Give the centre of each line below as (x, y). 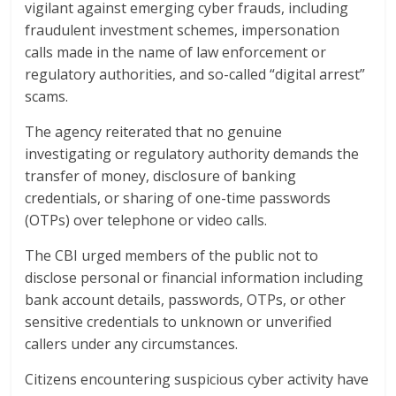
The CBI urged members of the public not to (172, 255)
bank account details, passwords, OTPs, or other (186, 299)
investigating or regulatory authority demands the (192, 153)
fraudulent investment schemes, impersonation (183, 30)
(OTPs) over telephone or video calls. (146, 220)
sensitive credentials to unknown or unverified (179, 321)
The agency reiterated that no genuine (154, 131)
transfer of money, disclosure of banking (161, 175)
